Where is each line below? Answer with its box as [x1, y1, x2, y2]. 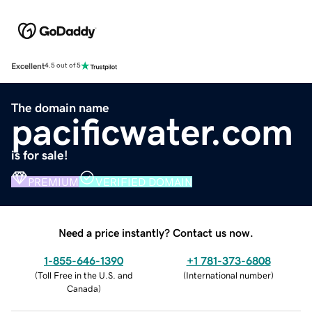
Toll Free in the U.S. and [37, 270, 133, 280]
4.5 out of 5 [45, 62, 81, 70]
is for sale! [11, 148, 68, 162]
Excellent [11, 61, 45, 70]
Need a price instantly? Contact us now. [58, 226, 253, 238]
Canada [66, 283, 98, 293]
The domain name [11, 101, 109, 114]
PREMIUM [28, 175, 79, 187]
